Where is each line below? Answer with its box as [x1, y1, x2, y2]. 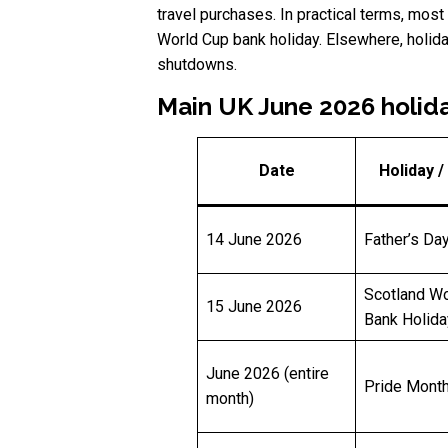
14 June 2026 [206, 230, 302, 250]
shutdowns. [157, 55, 237, 75]
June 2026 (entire [206, 364, 329, 384]
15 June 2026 [206, 297, 302, 317]
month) [206, 389, 254, 409]
